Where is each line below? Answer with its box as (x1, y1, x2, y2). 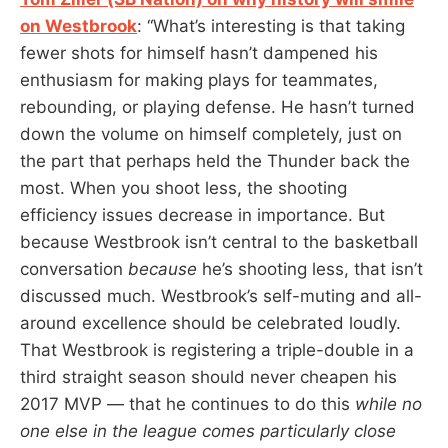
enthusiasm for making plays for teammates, (20, 69, 378, 90)
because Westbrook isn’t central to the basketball (20, 231, 418, 252)
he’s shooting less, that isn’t (197, 258, 423, 279)
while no (355, 393, 422, 414)
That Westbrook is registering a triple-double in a (20, 339, 414, 360)
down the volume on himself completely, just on (20, 123, 402, 144)
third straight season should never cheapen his (20, 366, 397, 387)
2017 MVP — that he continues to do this (20, 393, 355, 414)
